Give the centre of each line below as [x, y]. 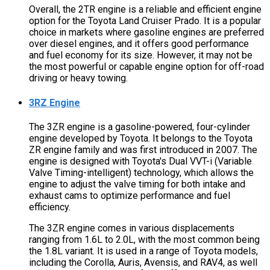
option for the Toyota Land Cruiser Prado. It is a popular [145, 21]
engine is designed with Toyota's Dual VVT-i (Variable [140, 161]
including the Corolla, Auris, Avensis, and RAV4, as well [143, 262]
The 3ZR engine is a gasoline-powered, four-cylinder [140, 127]
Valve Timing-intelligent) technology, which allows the [141, 172]
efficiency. [50, 207]
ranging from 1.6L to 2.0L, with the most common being [144, 239]
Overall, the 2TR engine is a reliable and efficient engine [145, 10]
